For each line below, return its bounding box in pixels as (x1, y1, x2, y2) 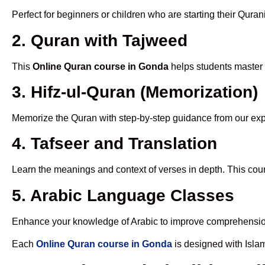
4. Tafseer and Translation (12, 134, 217, 153)
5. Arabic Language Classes (12, 186, 234, 205)
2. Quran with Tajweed (12, 31, 188, 50)
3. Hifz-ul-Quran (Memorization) (12, 82, 258, 101)
